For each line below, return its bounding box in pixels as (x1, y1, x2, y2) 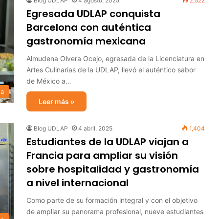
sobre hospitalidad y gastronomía (26, 162, 199, 176)
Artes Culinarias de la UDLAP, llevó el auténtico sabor (26, 66, 196, 74)
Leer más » (39, 97, 74, 106)
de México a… (26, 77, 71, 85)
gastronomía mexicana (26, 34, 146, 48)
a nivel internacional (26, 176, 129, 190)
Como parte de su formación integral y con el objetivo (26, 196, 197, 204)
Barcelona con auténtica (26, 21, 151, 34)
